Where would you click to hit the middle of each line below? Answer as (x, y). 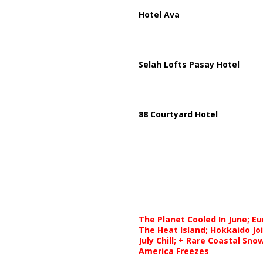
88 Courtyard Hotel (178, 114)
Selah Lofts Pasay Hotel (189, 64)
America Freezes (173, 251)
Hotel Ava (159, 14)
